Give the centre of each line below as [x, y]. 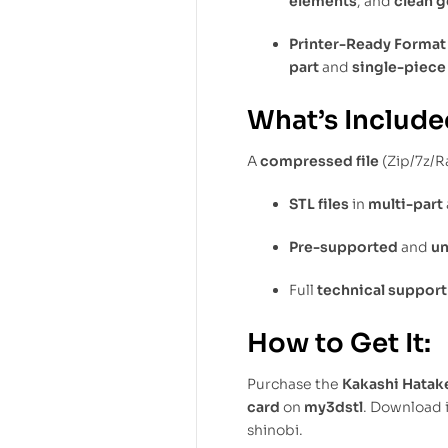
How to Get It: [339, 343]
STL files [319, 204]
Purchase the [294, 383]
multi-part [405, 204]
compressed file [319, 161]
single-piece [399, 67]
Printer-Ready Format [367, 44]
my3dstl [333, 406]
